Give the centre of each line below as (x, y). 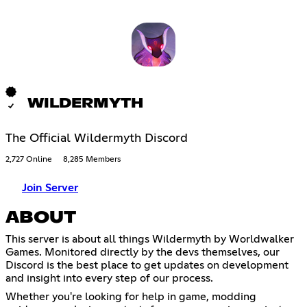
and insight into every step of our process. (109, 278)
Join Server (50, 188)
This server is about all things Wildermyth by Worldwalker (150, 239)
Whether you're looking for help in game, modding (131, 296)
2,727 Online (29, 160)
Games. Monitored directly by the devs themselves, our (143, 252)
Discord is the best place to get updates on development (147, 265)
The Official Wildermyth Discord (97, 139)
